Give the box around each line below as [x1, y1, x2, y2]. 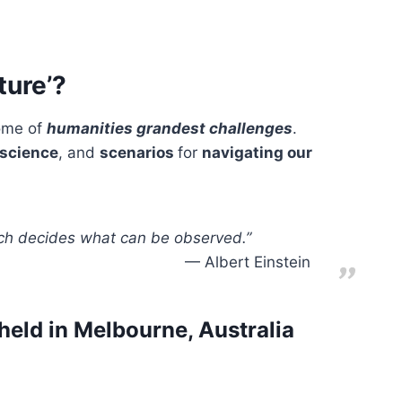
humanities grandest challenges [47, 119, 293, 138]
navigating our [202, 144, 312, 162]
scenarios [100, 144, 178, 162]
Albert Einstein [205, 252, 310, 271]
